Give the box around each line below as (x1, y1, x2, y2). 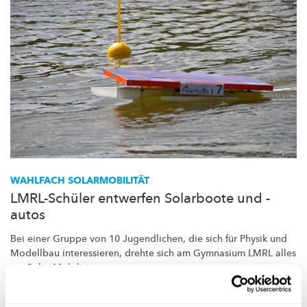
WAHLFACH (10, 173, 68, 187)
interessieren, (62, 246, 122, 260)
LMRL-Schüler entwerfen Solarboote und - (10, 188, 270, 208)
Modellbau (10, 246, 62, 260)
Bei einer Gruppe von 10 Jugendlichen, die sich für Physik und (10, 232, 287, 245)
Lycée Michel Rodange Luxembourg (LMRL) (10, 288, 204, 302)
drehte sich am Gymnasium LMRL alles (122, 246, 296, 260)
